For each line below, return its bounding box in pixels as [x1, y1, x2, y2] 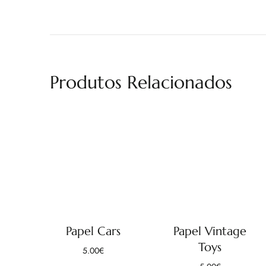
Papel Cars [66, 223, 121, 239]
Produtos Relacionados [50, 71, 232, 93]
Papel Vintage [173, 223, 247, 239]
